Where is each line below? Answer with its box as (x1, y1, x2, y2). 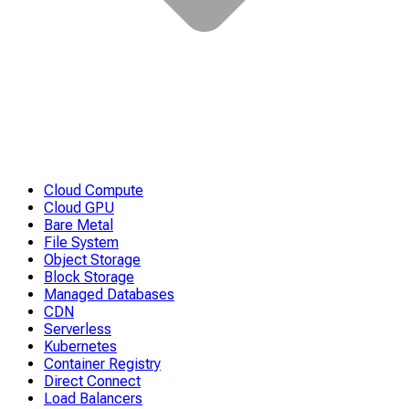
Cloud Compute (44, 182, 143, 200)
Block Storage (44, 268, 134, 287)
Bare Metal (44, 216, 113, 235)
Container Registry (44, 355, 161, 373)
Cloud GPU (44, 199, 114, 217)
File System (44, 234, 119, 252)
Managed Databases (44, 286, 174, 304)
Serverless (44, 320, 111, 339)
